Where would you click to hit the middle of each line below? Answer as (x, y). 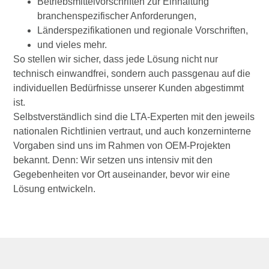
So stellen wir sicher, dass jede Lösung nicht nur (116, 59)
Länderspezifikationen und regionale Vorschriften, (143, 31)
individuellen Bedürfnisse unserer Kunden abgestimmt (129, 88)
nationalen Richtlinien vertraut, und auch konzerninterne (132, 131)
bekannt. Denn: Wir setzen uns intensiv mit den (113, 160)
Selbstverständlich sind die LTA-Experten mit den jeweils (134, 117)
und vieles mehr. (72, 45)
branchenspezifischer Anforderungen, (117, 16)
